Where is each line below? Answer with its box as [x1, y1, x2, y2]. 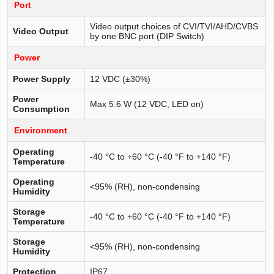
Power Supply [13, 73, 71, 84]
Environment [14, 125, 68, 135]
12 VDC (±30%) [90, 73, 151, 84]
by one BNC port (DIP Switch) [90, 31, 205, 41]
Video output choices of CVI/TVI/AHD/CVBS [90, 21, 259, 31]
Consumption [13, 103, 70, 114]
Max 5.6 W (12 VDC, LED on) [90, 98, 204, 109]
